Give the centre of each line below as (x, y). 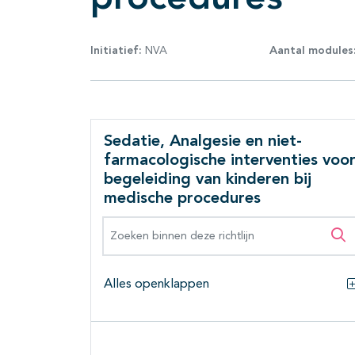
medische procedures (182, 199)
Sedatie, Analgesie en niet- (203, 142)
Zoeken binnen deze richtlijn (190, 225)
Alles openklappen (157, 285)
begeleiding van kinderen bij (208, 180)
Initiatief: (116, 50)
